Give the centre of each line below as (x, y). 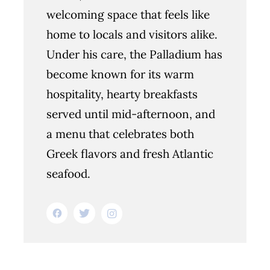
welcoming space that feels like (128, 15)
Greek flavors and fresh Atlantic (130, 154)
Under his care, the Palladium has (135, 55)
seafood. (69, 174)
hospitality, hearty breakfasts (122, 94)
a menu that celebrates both (121, 134)
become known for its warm (121, 74)
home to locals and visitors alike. (132, 35)
